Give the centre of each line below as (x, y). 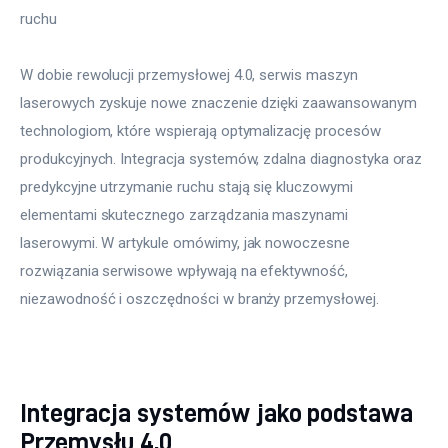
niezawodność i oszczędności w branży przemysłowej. (199, 299)
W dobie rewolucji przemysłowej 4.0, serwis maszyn (191, 75)
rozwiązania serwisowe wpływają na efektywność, (186, 271)
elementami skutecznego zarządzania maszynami (186, 215)
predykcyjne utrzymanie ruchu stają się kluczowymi (188, 187)
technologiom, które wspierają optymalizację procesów (202, 131)
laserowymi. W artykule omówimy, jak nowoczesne (187, 243)
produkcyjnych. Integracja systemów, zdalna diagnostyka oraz (223, 159)
